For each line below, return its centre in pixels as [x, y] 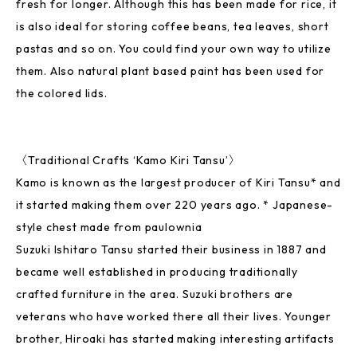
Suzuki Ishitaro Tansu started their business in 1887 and [171, 249]
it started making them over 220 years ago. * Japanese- [175, 205]
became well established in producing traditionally [157, 272]
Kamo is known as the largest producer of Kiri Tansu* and [178, 182]
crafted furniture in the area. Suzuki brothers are [155, 294]
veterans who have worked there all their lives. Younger [174, 316]
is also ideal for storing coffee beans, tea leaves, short [173, 26]
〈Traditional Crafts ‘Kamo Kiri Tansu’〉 [128, 160]
